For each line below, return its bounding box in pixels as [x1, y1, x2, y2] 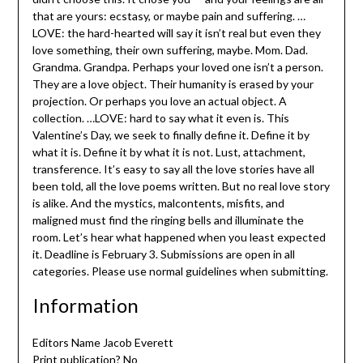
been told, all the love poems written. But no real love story [32, 179, 330, 194]
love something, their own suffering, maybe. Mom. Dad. [32, 43, 308, 58]
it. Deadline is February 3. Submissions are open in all [32, 247, 295, 262]
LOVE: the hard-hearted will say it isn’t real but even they [32, 26, 321, 41]
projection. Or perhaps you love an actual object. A [32, 94, 287, 109]
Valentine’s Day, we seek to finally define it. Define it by [32, 128, 310, 143]
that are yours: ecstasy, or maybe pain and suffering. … [32, 9, 305, 23]
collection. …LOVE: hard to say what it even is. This [32, 111, 289, 126]
